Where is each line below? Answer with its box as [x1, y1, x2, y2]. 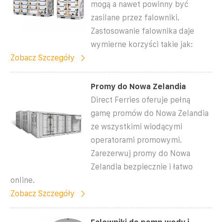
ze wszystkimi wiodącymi [91, 122, 183, 131]
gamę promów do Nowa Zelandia [91, 109, 209, 117]
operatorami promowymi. [91, 135, 182, 144]
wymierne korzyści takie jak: [91, 40, 194, 49]
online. [10, 175, 35, 184]
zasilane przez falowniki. [91, 13, 180, 22]
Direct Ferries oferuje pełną [91, 95, 191, 104]
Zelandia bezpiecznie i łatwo [91, 162, 193, 171]
